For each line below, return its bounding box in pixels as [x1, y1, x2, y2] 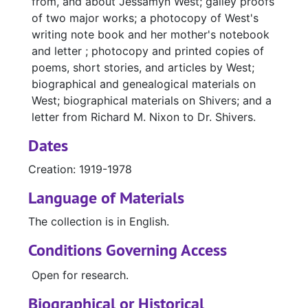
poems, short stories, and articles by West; [32, 60, 254, 75]
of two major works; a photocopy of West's [32, 11, 258, 25]
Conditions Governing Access [28, 239, 227, 261]
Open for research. [32, 268, 129, 283]
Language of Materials [28, 187, 184, 209]
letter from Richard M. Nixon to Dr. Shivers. [32, 110, 256, 124]
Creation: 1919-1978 [28, 162, 132, 177]
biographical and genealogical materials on [32, 77, 256, 91]
